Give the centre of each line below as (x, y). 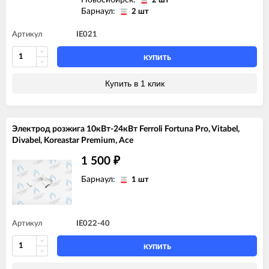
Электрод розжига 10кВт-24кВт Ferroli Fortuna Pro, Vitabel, (126, 129)
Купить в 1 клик (134, 83)
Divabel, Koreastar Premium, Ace (73, 140)
